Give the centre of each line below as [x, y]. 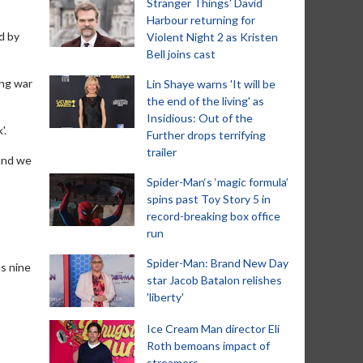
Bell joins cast [181, 54]
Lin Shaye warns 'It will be [211, 84]
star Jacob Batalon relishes [214, 280]
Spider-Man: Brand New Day [218, 263]
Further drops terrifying [206, 135]
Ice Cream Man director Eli [213, 329]
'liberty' [165, 297]
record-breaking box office [214, 216]
